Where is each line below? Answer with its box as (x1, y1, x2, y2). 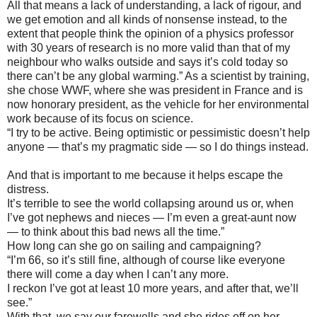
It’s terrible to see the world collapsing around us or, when (7, 197, 294, 210)
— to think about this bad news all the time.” (7, 226, 224, 238)
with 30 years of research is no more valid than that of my (7, 42, 290, 54)
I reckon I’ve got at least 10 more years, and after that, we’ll (7, 282, 299, 295)
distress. (7, 183, 49, 196)
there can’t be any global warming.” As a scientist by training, (7, 70, 309, 83)
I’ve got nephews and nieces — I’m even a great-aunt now (7, 212, 296, 224)
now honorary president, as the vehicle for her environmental (7, 98, 309, 111)
